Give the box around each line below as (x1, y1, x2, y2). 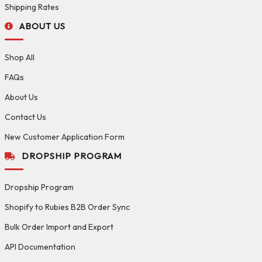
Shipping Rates (5, 1, 59, 12)
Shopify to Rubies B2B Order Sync (5, 201, 130, 212)
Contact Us (5, 111, 46, 122)
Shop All (5, 51, 35, 63)
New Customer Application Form (5, 131, 125, 142)
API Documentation (5, 241, 75, 252)
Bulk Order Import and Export (5, 221, 113, 232)
